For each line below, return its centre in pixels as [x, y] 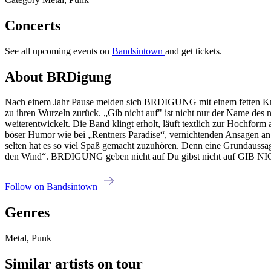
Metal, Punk [28, 238]
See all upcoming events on [58, 51]
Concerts [33, 25]
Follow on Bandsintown [52, 187]
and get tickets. [194, 51]
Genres [27, 213]
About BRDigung [58, 77]
